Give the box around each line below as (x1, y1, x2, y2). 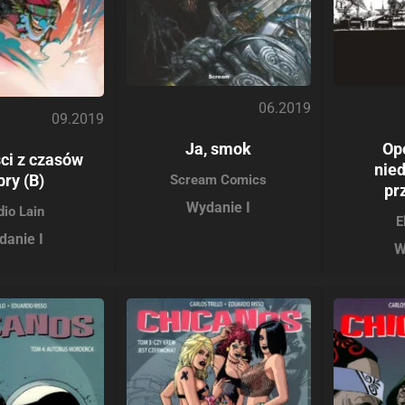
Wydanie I (186, 198, 251, 216)
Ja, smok (185, 138, 252, 158)
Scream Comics (170, 171, 268, 188)
